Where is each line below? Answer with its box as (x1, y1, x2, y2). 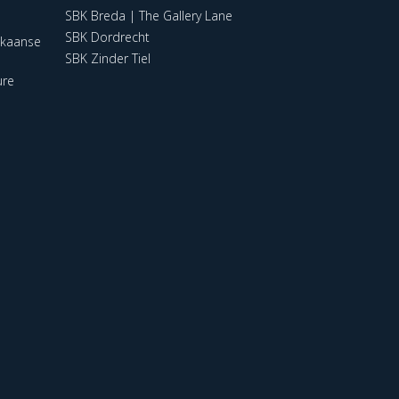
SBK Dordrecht (65, 28, 150, 45)
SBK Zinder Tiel (65, 49, 151, 67)
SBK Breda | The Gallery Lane (65, 6, 232, 24)
